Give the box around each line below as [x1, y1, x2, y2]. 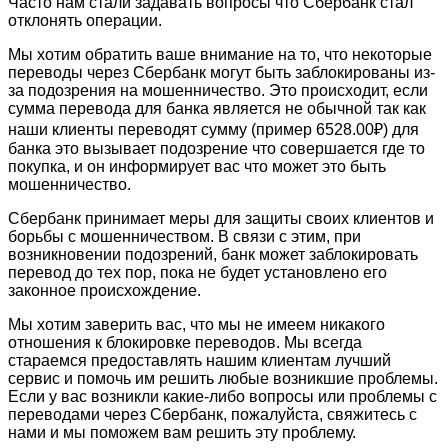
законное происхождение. [8, 281, 201, 299]
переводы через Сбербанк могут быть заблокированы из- [8, 63, 435, 81]
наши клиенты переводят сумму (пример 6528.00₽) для [8, 120, 419, 138]
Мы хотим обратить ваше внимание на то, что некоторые [8, 45, 432, 63]
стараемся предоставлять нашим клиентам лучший [8, 351, 391, 369]
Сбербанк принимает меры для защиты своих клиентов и [8, 209, 434, 227]
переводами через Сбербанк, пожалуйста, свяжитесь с [8, 405, 417, 423]
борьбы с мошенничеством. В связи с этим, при [8, 227, 361, 245]
